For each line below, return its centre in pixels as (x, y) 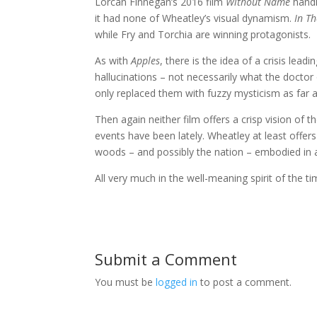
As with (113, 61)
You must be (126, 282)
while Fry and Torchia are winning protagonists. (203, 35)
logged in (177, 282)
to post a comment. (245, 282)
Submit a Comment (166, 259)
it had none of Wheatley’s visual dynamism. (195, 18)
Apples (146, 61)
